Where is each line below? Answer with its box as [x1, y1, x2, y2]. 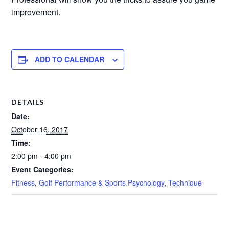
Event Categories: [11, 164, 74, 174]
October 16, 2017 [11, 124, 68, 134]
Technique [168, 177, 202, 188]
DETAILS [11, 98, 44, 106]
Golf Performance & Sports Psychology [39, 177, 165, 188]
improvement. [11, 6, 61, 18]
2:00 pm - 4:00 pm [11, 151, 72, 161]
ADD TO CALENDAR [35, 54, 105, 64]
